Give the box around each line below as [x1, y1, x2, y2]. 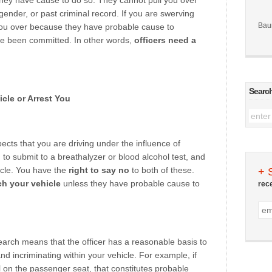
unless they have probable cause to [61, 178, 200, 188]
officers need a [134, 35, 196, 45]
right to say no [69, 165, 129, 175]
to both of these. [129, 165, 194, 175]
